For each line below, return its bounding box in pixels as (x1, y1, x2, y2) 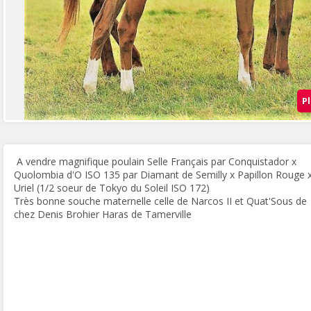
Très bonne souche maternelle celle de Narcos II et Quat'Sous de (14, 194, 307, 208)
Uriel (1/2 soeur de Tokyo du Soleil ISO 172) (14, 181, 210, 194)
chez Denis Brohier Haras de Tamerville (14, 208, 192, 221)
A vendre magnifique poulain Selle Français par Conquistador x (14, 155, 296, 168)
